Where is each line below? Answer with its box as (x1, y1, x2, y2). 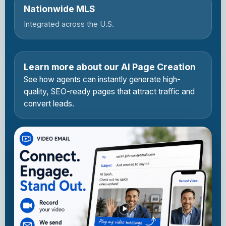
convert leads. (24, 99, 74, 108)
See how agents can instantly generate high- (24, 75, 181, 84)
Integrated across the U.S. (24, 20, 114, 29)
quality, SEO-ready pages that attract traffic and (24, 87, 195, 96)
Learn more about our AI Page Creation (24, 62, 196, 72)
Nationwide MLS (24, 4, 95, 14)
